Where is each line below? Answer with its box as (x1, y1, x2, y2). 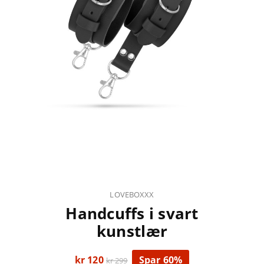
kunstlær (96, 221, 168, 242)
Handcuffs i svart (65, 203, 199, 225)
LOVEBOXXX (110, 189, 154, 200)
